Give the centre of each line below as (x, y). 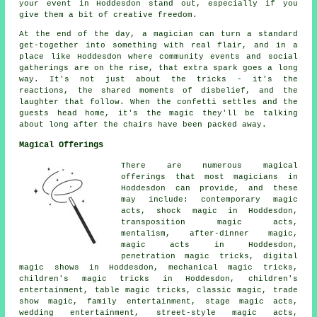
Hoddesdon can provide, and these (209, 188)
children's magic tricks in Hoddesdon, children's (158, 278)
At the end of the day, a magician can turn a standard (158, 34)
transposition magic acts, (209, 222)
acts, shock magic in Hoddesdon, (209, 211)
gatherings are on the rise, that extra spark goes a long (158, 68)
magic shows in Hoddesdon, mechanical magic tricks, (158, 267)
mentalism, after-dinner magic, (209, 233)
